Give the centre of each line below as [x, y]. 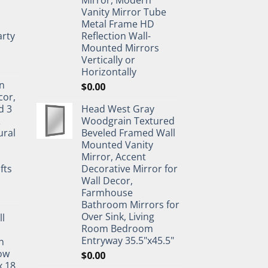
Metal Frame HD [118, 24]
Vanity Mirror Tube [124, 12]
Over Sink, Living [118, 217]
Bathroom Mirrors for [130, 205]
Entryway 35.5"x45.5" [128, 240]
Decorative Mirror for [130, 169]
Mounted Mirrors [120, 48]
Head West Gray [118, 109]
